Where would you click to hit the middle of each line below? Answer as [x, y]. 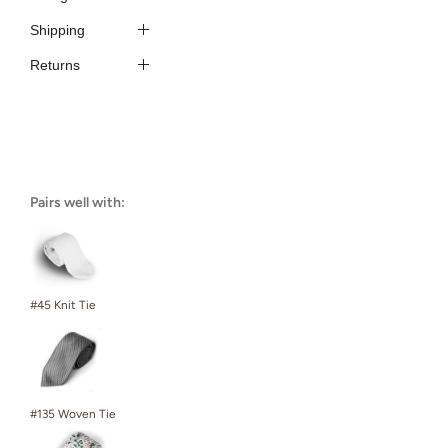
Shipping [57, 29]
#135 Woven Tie [73, 413]
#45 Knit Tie [63, 304]
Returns [55, 64]
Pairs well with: [77, 202]
